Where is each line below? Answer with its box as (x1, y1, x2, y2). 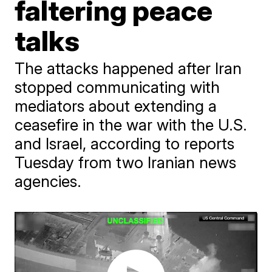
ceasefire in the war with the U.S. (15, 115, 248, 134)
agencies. (15, 172, 82, 191)
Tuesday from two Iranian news (15, 153, 237, 172)
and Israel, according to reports (15, 134, 235, 153)
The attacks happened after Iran (15, 59, 242, 78)
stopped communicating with (15, 78, 220, 97)
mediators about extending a (15, 97, 217, 115)
